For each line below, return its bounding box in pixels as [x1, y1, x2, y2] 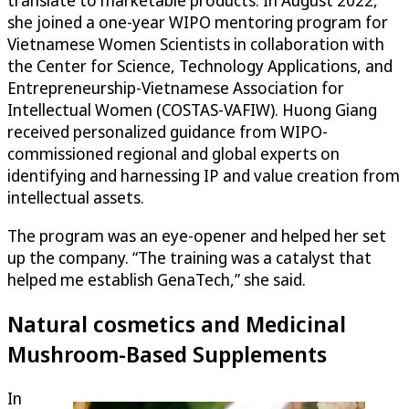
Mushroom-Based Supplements [7, 339, 327, 370]
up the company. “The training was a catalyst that [7, 246, 372, 269]
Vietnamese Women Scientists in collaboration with [7, 33, 384, 56]
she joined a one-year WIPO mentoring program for [7, 11, 388, 34]
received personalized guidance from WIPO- [7, 121, 328, 143]
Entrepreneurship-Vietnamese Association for [7, 77, 344, 100]
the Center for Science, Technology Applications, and [7, 55, 393, 78]
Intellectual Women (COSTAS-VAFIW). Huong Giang [7, 99, 377, 121]
